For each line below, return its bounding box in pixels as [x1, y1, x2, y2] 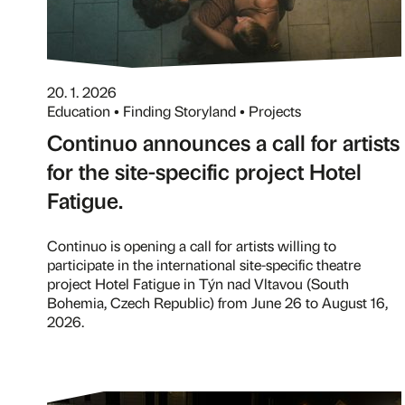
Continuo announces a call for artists [47, 127, 400, 156]
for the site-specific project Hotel [47, 156, 362, 185]
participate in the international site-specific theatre [47, 255, 361, 274]
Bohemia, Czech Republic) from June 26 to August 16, [47, 293, 388, 312]
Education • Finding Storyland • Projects [47, 101, 301, 120]
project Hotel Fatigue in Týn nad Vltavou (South [47, 274, 349, 293]
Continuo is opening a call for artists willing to [47, 236, 336, 255]
